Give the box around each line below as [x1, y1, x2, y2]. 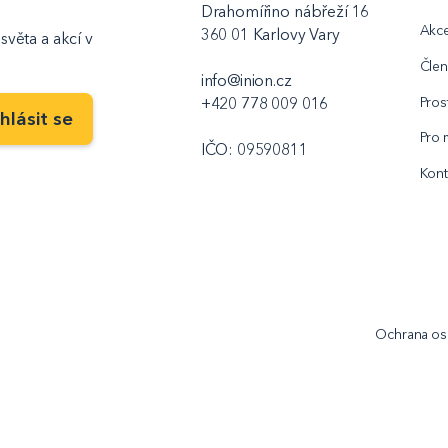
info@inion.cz [200, 71, 292, 91]
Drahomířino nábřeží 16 [200, 2, 370, 22]
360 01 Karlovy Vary [200, 25, 340, 45]
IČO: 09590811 [200, 140, 308, 160]
